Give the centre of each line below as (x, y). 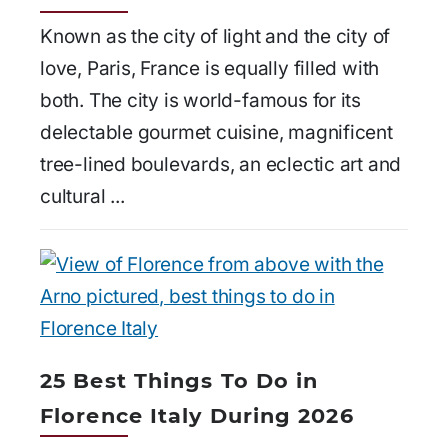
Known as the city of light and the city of (215, 36)
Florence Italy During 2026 (197, 415)
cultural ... (82, 196)
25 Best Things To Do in (179, 380)
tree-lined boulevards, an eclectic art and (221, 164)
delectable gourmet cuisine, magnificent (216, 132)
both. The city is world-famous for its (201, 100)
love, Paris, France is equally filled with (210, 68)
